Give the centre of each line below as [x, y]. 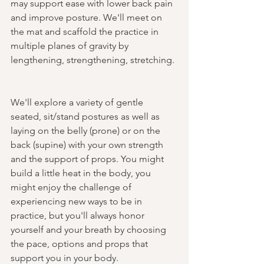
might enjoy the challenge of [72, 187]
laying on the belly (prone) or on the [87, 130]
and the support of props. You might [88, 159]
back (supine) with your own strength [88, 144]
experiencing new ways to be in [77, 201]
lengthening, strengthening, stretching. [94, 60]
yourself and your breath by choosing [90, 229]
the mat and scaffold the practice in [86, 31]
